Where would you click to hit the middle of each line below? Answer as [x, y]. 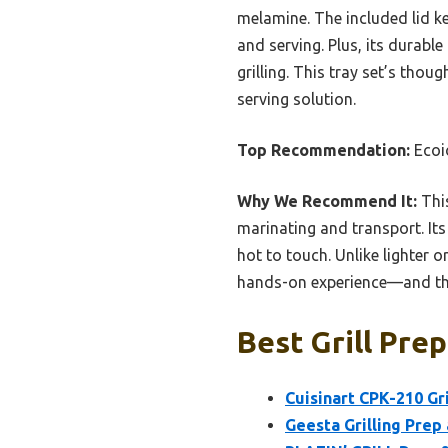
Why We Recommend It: [327, 201]
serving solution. [296, 99]
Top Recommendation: [323, 150]
